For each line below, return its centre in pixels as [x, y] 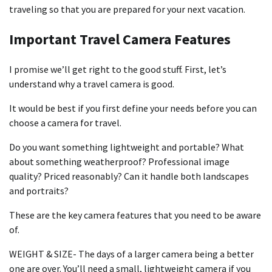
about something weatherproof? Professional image [119, 162]
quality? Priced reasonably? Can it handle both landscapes [129, 176]
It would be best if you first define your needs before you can [133, 108]
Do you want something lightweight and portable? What [127, 147]
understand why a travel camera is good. [92, 84]
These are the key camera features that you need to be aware [135, 215]
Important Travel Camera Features [120, 39]
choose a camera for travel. [65, 123]
